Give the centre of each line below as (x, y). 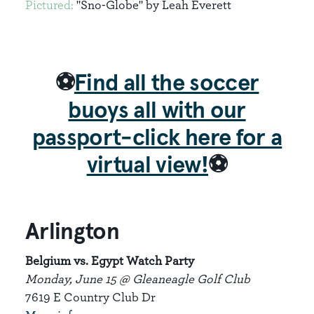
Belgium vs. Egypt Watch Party (110, 260)
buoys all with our (157, 111)
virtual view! (148, 166)
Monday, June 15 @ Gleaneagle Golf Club (138, 279)
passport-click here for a (157, 138)
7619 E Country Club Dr (90, 297)
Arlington (73, 232)
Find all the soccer (166, 84)
